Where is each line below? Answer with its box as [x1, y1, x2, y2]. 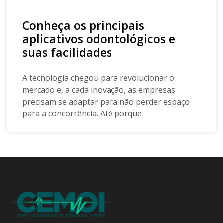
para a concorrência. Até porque [22, 108, 142, 119]
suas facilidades [22, 44, 112, 60]
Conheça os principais [22, 17, 144, 33]
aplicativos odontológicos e [22, 30, 175, 47]
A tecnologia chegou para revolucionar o [22, 72, 174, 83]
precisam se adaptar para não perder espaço [22, 96, 190, 107]
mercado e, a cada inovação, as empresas [22, 84, 175, 95]
